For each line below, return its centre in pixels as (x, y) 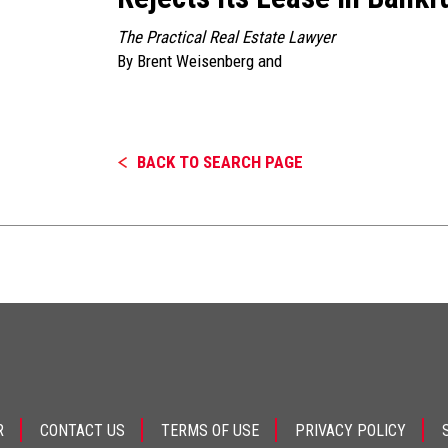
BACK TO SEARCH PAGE (220, 162)
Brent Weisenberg (195, 61)
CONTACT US (82, 430)
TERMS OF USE (210, 430)
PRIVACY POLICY (350, 430)
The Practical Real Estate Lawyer (226, 37)
